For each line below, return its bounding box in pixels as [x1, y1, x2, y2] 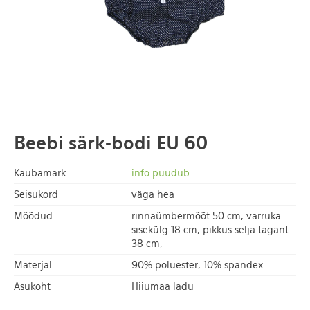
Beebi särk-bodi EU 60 [14, 132, 208, 154]
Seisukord [14, 189, 58, 201]
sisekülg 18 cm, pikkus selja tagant [131, 224, 289, 236]
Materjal [14, 259, 52, 271]
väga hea [131, 189, 174, 201]
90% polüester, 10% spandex [131, 259, 263, 271]
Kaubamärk [14, 167, 66, 179]
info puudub [131, 167, 190, 179]
